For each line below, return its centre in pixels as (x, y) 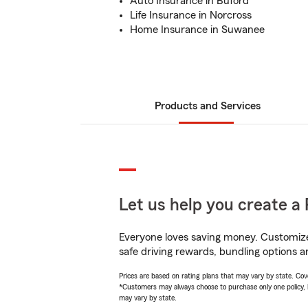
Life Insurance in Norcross (191, 15)
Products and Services (208, 106)
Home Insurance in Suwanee (197, 30)
